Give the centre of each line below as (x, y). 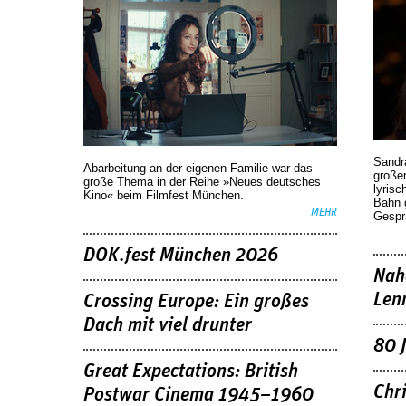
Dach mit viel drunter (168, 325)
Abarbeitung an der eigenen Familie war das (198, 168)
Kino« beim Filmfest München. (164, 195)
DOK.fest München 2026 (181, 256)
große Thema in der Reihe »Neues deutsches (202, 182)
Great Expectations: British (191, 371)
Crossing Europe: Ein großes (196, 301)
